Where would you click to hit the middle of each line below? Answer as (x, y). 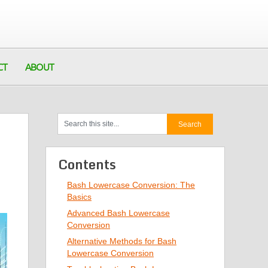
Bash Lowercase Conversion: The (131, 185)
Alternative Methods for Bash (122, 241)
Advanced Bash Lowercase (118, 213)
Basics (79, 197)
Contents (87, 164)
